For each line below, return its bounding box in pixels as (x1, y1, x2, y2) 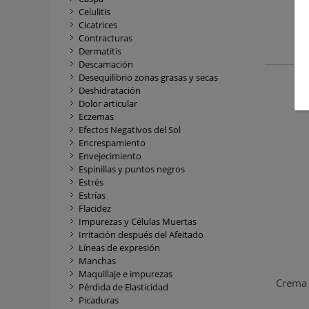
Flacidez (79, 202, 111, 215)
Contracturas (79, 32, 132, 44)
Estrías (79, 189, 106, 201)
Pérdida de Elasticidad (79, 281, 168, 293)
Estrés (79, 176, 103, 188)
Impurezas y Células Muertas (79, 215, 197, 228)
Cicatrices (79, 19, 117, 31)
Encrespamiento (79, 137, 146, 149)
